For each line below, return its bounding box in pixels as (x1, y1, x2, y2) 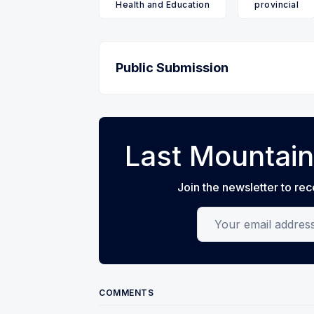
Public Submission (116, 60, 228, 76)
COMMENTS (99, 287, 153, 299)
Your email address (196, 208, 299, 223)
